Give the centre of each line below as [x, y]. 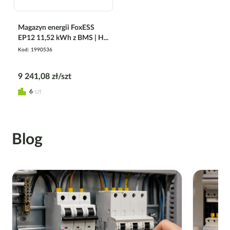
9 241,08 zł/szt [45, 76]
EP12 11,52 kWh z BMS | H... [63, 38]
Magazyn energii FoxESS [56, 27]
